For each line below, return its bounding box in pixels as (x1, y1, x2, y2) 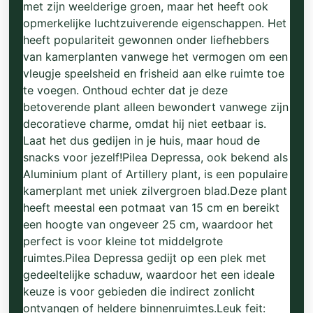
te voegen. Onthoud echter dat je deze (23, 82, 228, 97)
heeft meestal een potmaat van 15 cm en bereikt (23, 200, 280, 214)
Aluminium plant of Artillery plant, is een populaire (23, 166, 289, 181)
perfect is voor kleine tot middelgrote (23, 233, 224, 248)
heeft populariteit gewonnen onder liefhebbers (23, 32, 270, 47)
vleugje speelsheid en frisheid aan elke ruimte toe (23, 66, 285, 80)
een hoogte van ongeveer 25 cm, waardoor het (23, 217, 274, 231)
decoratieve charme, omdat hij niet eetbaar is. (23, 116, 267, 131)
